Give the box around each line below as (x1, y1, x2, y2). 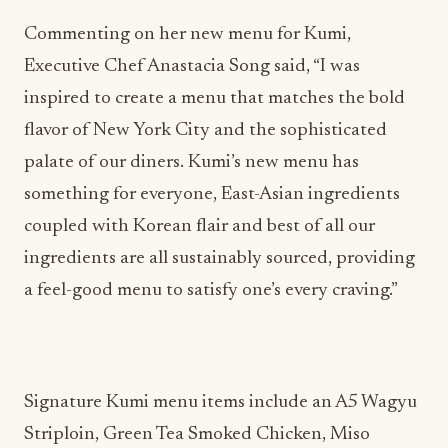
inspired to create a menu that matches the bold (24, 89, 405, 108)
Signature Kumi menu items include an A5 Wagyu (24, 393, 417, 412)
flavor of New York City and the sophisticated (24, 121, 387, 140)
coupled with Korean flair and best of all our (24, 217, 375, 236)
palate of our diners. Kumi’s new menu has (24, 153, 359, 172)
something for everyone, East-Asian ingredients (24, 185, 400, 204)
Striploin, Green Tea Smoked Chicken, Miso (24, 425, 370, 444)
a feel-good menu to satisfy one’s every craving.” (24, 281, 398, 300)
